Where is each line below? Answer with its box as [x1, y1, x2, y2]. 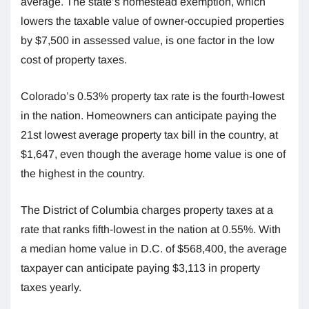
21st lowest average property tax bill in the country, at [21, 128, 278, 141]
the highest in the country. [21, 167, 145, 179]
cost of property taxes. [21, 53, 127, 66]
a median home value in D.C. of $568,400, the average [21, 242, 287, 255]
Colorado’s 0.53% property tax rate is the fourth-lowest [21, 90, 284, 102]
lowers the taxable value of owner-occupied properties [21, 14, 284, 27]
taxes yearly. [21, 281, 81, 293]
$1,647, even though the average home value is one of [21, 148, 286, 160]
